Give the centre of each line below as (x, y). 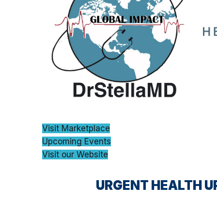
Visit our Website (75, 154)
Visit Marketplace (76, 128)
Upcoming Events (77, 141)
